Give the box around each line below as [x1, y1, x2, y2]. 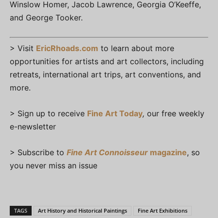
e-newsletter [10, 121, 56, 131]
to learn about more [98, 43, 174, 53]
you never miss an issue [10, 160, 97, 170]
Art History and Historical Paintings [38, 206, 127, 214]
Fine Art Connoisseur [67, 147, 148, 157]
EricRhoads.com [36, 43, 98, 53]
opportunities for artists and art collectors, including [10, 56, 204, 66]
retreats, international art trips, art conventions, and [10, 69, 201, 79]
